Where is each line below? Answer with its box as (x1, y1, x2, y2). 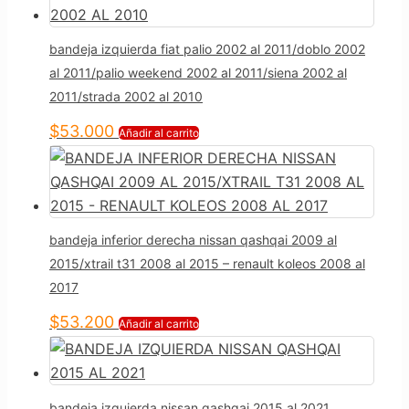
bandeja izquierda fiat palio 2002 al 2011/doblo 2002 (49, 41, 365, 58)
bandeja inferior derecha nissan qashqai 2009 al (49, 232, 337, 248)
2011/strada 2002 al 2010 (49, 89, 203, 105)
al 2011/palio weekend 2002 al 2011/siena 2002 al (49, 65, 347, 81)
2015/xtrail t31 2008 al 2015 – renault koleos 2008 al (49, 256, 365, 272)
